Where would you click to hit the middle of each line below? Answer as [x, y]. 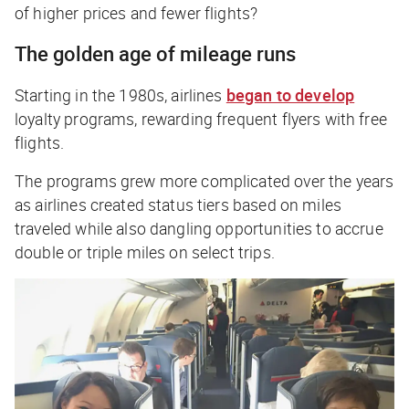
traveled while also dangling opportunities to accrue [199, 228]
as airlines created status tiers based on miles [178, 204]
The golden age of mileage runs [155, 53]
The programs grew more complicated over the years [204, 180]
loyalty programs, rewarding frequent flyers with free [201, 118]
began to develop [290, 94]
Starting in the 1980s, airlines [121, 94]
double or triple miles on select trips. [145, 252]
